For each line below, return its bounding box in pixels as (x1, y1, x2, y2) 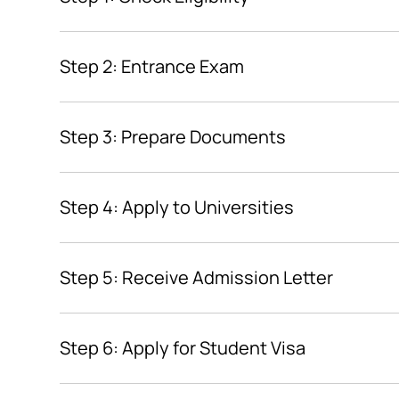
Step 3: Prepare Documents (60, 125, 287, 150)
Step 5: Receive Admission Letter (60, 265, 334, 290)
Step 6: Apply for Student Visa (60, 336, 306, 361)
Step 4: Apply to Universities (60, 195, 295, 220)
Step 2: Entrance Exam (60, 54, 245, 79)
